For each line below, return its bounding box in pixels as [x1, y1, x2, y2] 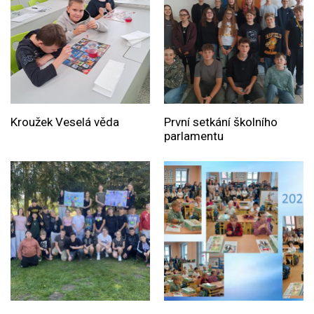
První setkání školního [163, 115, 278, 130]
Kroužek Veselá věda [11, 115, 119, 130]
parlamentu [163, 129, 224, 144]
